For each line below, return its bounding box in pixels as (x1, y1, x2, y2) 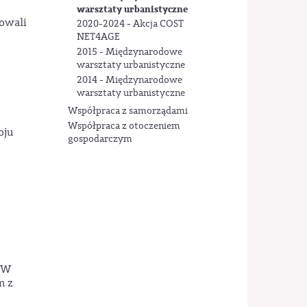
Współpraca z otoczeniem (67, 120, 180, 133)
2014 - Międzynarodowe (76, 74, 182, 87)
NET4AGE (76, 30, 120, 43)
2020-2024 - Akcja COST (76, 17, 184, 30)
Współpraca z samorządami (67, 104, 188, 117)
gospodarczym (67, 133, 132, 146)
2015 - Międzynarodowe (76, 46, 182, 59)
